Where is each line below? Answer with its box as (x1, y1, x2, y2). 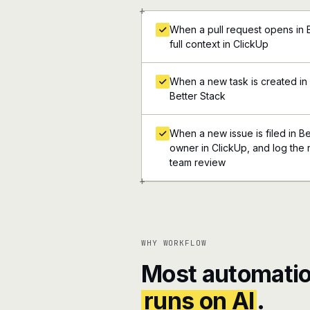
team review (170, 156, 226, 168)
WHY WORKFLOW (141, 238, 207, 248)
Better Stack (170, 90, 226, 102)
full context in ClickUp (170, 38, 268, 50)
